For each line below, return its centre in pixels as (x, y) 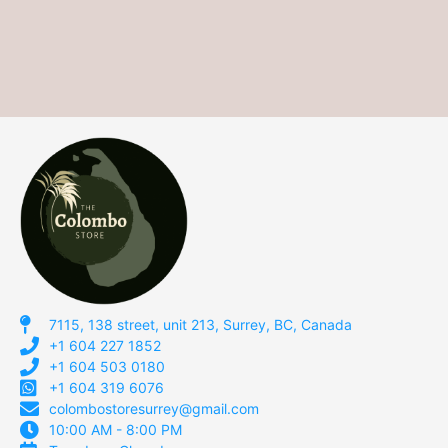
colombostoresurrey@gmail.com (153, 408)
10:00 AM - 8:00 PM (115, 429)
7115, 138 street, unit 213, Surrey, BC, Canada (200, 324)
